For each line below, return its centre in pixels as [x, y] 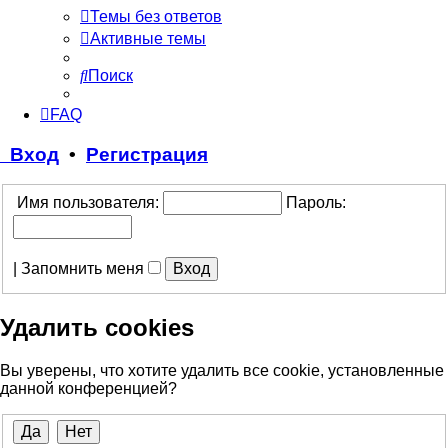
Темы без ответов [156, 16]
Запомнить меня [84, 268]
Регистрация [147, 154]
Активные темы [148, 38]
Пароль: [316, 202]
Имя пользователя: [86, 202]
